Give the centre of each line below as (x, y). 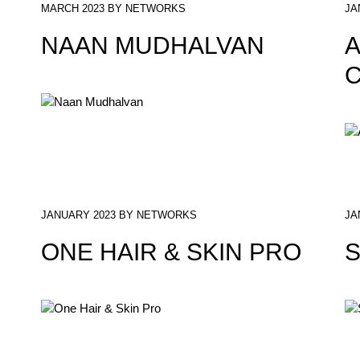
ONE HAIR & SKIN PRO (172, 252)
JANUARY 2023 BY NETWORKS (119, 215)
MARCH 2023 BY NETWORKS (114, 8)
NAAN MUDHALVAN (153, 45)
